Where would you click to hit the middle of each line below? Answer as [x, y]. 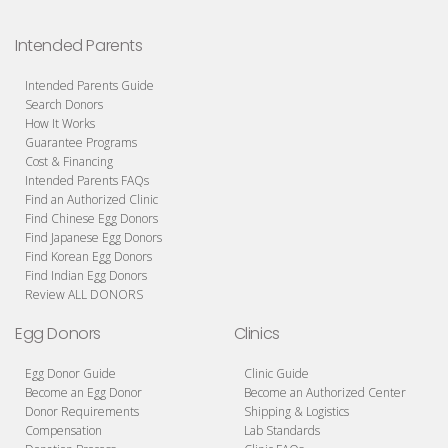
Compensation [63, 430]
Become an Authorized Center [324, 392]
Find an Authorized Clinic [91, 199]
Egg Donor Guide [70, 373]
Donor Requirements [82, 411]
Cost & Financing [69, 161]
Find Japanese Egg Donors [93, 237]
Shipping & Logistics [296, 411]
